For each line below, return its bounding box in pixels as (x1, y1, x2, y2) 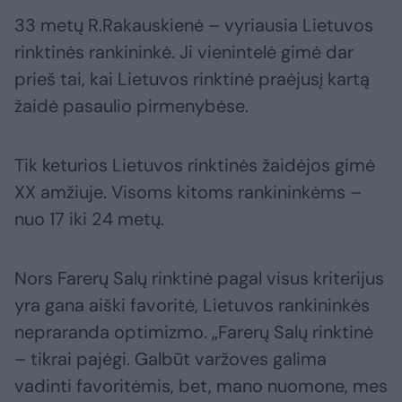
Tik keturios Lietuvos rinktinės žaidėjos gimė (14, 153, 375, 178)
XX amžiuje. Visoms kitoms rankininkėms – (14, 180, 362, 205)
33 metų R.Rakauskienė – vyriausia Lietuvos (14, 13, 373, 38)
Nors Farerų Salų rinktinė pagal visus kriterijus (14, 267, 384, 291)
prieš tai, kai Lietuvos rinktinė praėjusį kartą (14, 67, 370, 92)
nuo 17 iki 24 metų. (14, 207, 164, 232)
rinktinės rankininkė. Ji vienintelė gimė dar (14, 40, 354, 65)
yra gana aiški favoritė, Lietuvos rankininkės (14, 293, 370, 318)
